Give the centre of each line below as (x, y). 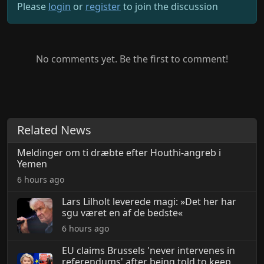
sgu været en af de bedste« (122, 213)
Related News (54, 130)
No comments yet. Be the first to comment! (132, 59)
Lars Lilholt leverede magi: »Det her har (149, 202)
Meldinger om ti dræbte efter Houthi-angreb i (119, 153)
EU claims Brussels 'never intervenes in (148, 250)
